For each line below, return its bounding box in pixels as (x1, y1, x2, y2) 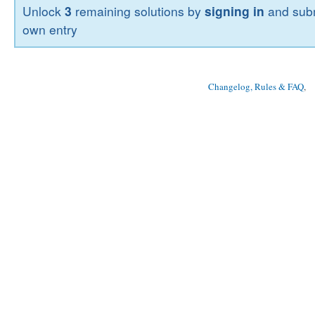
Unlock (22, 2, 65, 20)
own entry (22, 20, 78, 39)
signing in (205, 2, 265, 20)
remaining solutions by (72, 2, 205, 20)
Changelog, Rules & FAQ (208, 80, 304, 94)
